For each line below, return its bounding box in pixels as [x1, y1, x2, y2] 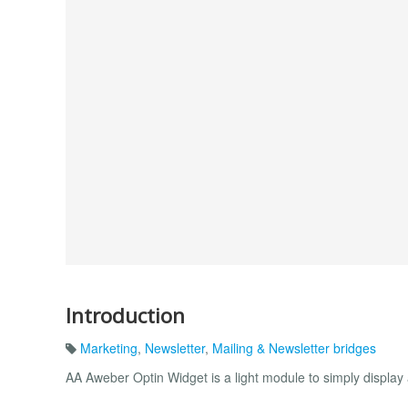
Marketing [80, 339, 138, 358]
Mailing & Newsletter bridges [212, 339, 376, 358]
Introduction [66, 301, 185, 330]
